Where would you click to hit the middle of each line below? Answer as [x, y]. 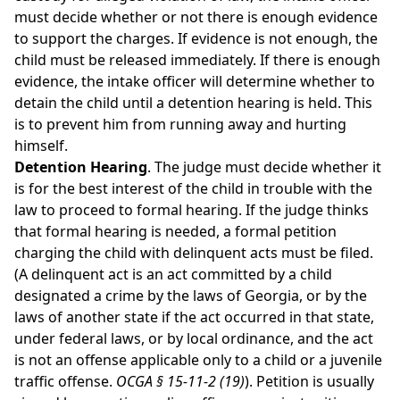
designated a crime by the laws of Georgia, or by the [191, 296]
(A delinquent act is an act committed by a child [173, 274]
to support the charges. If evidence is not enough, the [196, 38]
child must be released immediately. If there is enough [197, 60]
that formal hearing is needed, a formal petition [175, 231]
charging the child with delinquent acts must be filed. [194, 253]
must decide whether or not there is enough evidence [196, 17]
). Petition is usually [309, 381]
